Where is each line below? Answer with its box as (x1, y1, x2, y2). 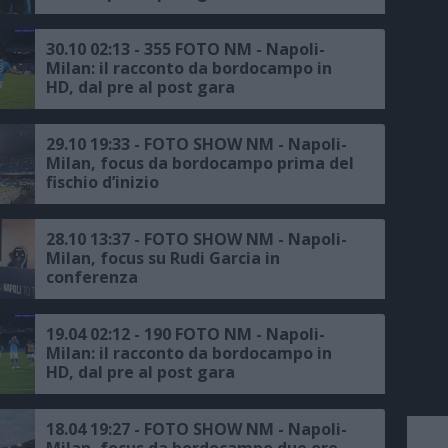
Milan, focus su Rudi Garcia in (46, 246, 280, 269)
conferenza (46, 265, 138, 288)
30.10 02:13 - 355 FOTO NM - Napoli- (46, 37, 325, 60)
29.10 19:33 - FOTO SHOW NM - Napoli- (46, 132, 347, 155)
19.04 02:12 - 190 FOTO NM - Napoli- (46, 322, 325, 345)
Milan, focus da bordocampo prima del (46, 151, 354, 174)
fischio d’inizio (46, 170, 159, 193)
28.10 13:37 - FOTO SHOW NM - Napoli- (46, 227, 347, 250)
